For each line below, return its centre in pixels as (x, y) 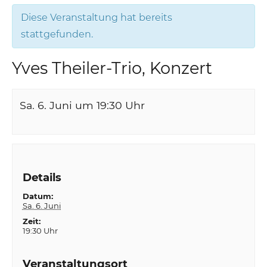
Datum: (38, 196)
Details (42, 178)
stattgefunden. (57, 34)
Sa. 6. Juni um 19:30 (71, 105)
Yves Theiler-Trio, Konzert (112, 68)
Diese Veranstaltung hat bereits (97, 17)
